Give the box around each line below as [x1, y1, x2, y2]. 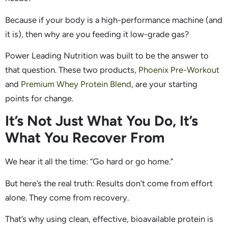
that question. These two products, [5, 64, 138, 75]
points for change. [5, 93, 73, 103]
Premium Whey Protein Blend [21, 78, 131, 89]
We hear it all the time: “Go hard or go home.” [5, 156, 173, 167]
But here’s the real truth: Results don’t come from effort [5, 178, 213, 188]
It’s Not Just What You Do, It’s [5, 112, 198, 130]
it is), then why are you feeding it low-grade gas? [5, 28, 189, 39]
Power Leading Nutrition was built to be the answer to [5, 50, 209, 61]
